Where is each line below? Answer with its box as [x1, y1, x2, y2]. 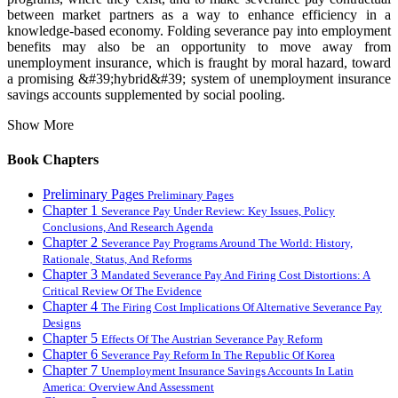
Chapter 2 [43, 235, 101, 251]
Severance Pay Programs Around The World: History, [101, 236, 353, 251]
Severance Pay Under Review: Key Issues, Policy [101, 204, 335, 219]
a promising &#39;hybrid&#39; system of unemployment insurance [7, 70, 391, 86]
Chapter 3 [43, 267, 101, 283]
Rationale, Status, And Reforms [43, 252, 192, 267]
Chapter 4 [43, 298, 101, 314]
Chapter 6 [43, 346, 101, 362]
